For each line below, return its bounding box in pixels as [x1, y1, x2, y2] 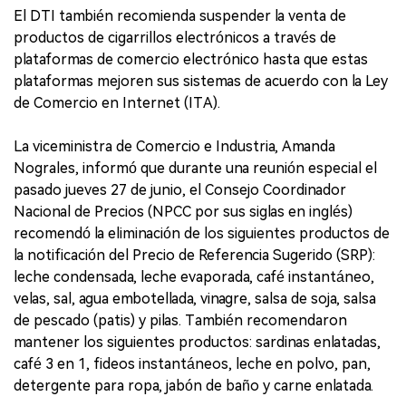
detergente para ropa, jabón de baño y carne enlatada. [14, 377, 373, 395]
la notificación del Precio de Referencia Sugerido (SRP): [14, 246, 375, 265]
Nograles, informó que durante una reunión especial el [14, 159, 377, 178]
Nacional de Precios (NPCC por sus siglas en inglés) [14, 203, 353, 221]
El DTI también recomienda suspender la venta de [14, 7, 346, 25]
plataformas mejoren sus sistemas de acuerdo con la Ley [14, 72, 388, 91]
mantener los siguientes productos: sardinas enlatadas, [14, 333, 381, 352]
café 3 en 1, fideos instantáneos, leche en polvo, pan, [14, 355, 371, 373]
